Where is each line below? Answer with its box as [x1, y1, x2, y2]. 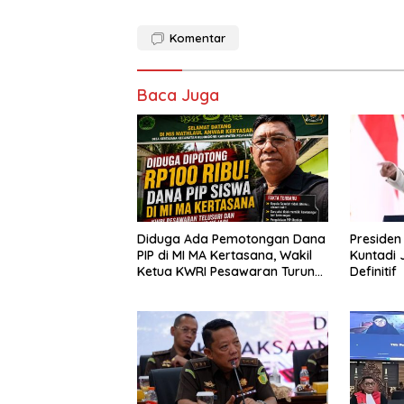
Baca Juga [137, 85, 219, 106]
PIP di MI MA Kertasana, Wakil [137, 247, 312, 264]
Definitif [349, 263, 397, 280]
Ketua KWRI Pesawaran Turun [137, 263, 315, 280]
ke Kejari [137, 296, 190, 313]
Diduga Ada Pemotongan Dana [137, 231, 326, 248]
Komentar [170, 31, 225, 46]
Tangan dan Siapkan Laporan [137, 280, 317, 297]
